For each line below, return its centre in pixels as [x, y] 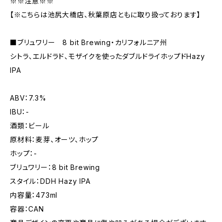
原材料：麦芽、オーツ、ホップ [55, 139]
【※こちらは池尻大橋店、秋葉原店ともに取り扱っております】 [106, 15]
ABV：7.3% [28, 98]
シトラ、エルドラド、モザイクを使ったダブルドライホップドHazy [108, 56]
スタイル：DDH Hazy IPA [50, 181]
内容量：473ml [34, 195]
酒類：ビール [30, 126]
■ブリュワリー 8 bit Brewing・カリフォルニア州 [89, 42]
